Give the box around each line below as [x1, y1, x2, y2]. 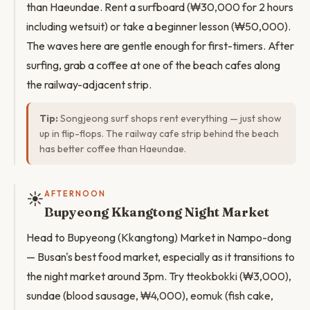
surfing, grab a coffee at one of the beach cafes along [26, 58, 280, 72]
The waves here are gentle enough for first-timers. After [26, 39, 294, 53]
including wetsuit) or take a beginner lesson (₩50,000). [26, 19, 291, 33]
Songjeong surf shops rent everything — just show [58, 112, 282, 125]
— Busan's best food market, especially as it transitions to [26, 250, 295, 264]
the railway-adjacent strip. [26, 77, 152, 91]
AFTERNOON [44, 189, 106, 199]
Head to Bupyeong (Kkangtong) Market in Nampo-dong [26, 230, 291, 244]
